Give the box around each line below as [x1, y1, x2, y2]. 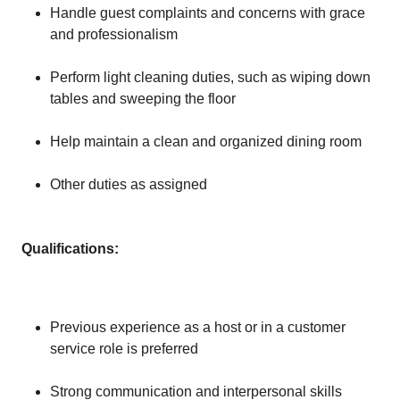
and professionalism [50, 27, 178, 42]
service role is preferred [50, 341, 198, 356]
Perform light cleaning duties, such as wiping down [50, 70, 371, 85]
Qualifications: [21, 241, 119, 256]
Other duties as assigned [50, 177, 207, 192]
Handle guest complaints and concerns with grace [50, 5, 365, 21]
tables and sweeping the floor [50, 91, 236, 106]
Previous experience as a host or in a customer [50, 320, 346, 335]
